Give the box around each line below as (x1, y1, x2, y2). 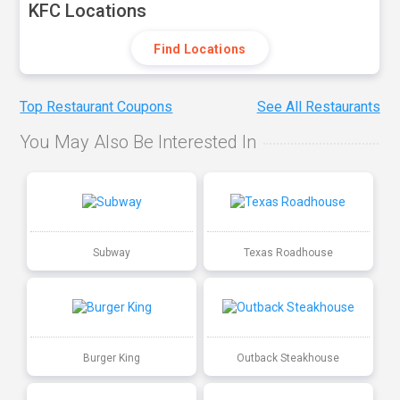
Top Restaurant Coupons (20, 98, 173, 116)
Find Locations (154, 42, 246, 56)
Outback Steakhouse (237, 351, 340, 364)
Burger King (83, 351, 141, 364)
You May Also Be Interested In (20, 131, 257, 154)
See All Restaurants (256, 98, 380, 116)
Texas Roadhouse (243, 246, 333, 259)
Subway (93, 246, 131, 259)
